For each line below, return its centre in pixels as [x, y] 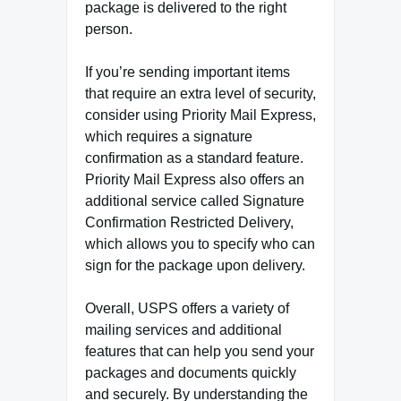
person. [109, 30]
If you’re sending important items [188, 73]
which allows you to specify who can [200, 244]
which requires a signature [169, 137]
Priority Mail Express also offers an [195, 180]
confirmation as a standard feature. [194, 158]
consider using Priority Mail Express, [200, 115]
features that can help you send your [200, 352]
